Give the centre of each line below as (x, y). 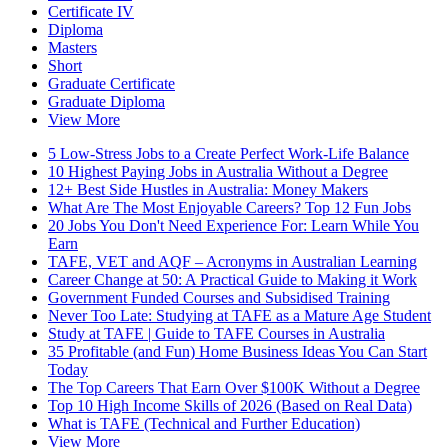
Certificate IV (91, 12)
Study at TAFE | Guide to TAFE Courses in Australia (216, 334)
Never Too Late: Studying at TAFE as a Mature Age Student (239, 316)
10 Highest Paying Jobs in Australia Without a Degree (218, 172)
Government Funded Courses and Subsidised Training (219, 298)
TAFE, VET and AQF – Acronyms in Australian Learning (232, 262)
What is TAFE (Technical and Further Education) (204, 424)
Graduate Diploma (106, 102)
